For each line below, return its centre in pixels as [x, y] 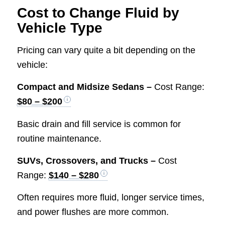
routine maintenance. [59, 138]
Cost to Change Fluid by [98, 13]
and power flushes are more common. [93, 212]
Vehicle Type [60, 28]
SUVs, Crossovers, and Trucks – [87, 160]
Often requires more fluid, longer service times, [110, 198]
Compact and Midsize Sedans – [85, 87]
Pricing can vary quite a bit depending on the [106, 50]
